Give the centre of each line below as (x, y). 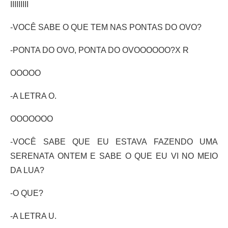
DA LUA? (27, 170)
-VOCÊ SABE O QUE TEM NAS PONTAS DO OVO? (106, 27)
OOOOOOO (32, 119)
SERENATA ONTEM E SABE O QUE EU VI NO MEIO (114, 156)
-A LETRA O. (33, 96)
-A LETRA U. (33, 216)
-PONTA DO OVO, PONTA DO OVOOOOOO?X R (99, 50)
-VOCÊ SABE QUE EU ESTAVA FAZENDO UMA (114, 141)
